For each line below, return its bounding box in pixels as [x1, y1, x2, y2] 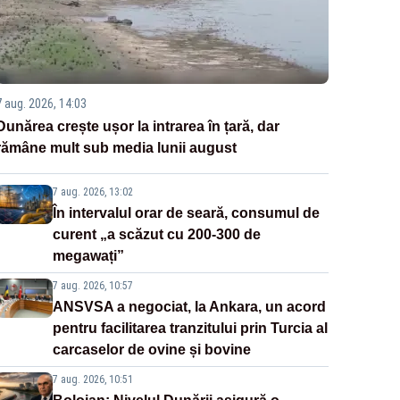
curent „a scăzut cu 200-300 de [52, 227, 261, 243]
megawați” [52, 248, 124, 264]
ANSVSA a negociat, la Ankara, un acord [52, 299, 326, 315]
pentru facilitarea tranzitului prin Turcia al [52, 321, 328, 337]
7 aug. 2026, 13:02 [52, 186, 133, 199]
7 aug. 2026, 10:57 [52, 279, 133, 293]
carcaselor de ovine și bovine [52, 342, 251, 358]
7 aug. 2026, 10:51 [52, 373, 133, 387]
